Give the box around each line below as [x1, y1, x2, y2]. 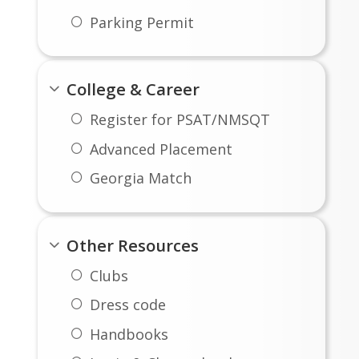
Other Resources [67, 233, 200, 256]
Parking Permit [89, 12, 194, 32]
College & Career [67, 78, 200, 101]
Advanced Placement [89, 139, 232, 159]
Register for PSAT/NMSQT [89, 110, 270, 130]
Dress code [89, 295, 166, 315]
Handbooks [89, 324, 168, 344]
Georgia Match [89, 168, 192, 188]
